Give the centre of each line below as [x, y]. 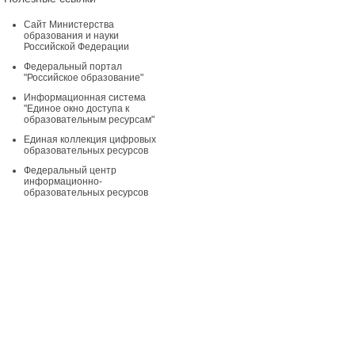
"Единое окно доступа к [76, 109]
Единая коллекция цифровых [90, 139]
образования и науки [71, 36]
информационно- [63, 181]
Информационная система [84, 97]
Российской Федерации [76, 47]
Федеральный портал [73, 67]
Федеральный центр [70, 170]
